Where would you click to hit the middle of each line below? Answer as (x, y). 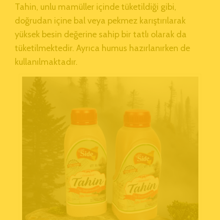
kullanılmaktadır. (46, 62)
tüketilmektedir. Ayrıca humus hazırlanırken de (102, 48)
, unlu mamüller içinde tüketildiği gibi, (106, 7)
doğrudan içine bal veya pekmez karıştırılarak (100, 20)
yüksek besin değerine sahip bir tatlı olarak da (101, 34)
